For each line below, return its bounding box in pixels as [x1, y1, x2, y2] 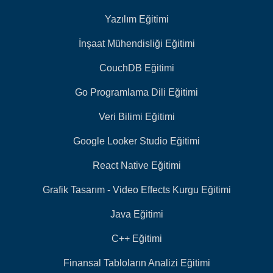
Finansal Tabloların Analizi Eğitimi [63, 258, 210, 269]
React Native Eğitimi [92, 160, 181, 171]
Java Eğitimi [110, 209, 163, 220]
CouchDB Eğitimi [99, 63, 174, 74]
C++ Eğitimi [111, 233, 162, 244]
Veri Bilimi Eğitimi [98, 112, 175, 122]
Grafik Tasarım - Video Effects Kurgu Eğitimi [42, 185, 231, 196]
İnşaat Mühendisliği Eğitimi [78, 38, 195, 49]
